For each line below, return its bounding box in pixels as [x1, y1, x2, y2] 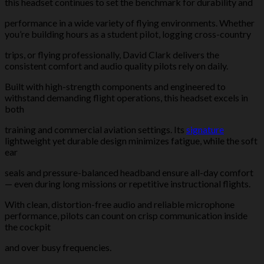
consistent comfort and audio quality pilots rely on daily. [5, 60, 228, 71]
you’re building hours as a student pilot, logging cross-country [5, 28, 251, 39]
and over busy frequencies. [5, 241, 111, 253]
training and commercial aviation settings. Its [5, 123, 186, 135]
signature [186, 123, 224, 135]
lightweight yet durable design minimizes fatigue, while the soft [5, 134, 258, 146]
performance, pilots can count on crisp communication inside [5, 209, 247, 221]
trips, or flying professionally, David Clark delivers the [5, 48, 219, 60]
